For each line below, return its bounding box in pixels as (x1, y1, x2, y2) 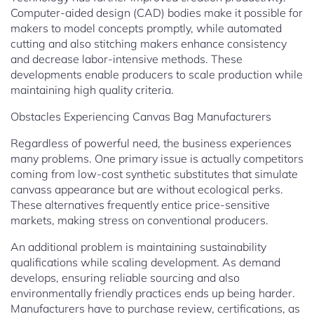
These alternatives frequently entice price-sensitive (11, 198, 270, 212)
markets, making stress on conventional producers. (11, 213, 268, 228)
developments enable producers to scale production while (11, 67, 303, 82)
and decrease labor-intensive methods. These (11, 52, 243, 67)
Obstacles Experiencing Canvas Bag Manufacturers (11, 109, 271, 124)
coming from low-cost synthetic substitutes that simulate (11, 167, 298, 182)
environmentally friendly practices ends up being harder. (11, 286, 295, 301)
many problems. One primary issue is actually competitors (11, 151, 303, 166)
